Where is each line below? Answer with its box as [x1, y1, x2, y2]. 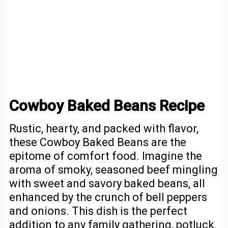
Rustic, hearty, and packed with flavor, [9, 122, 198, 135]
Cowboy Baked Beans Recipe [9, 97, 205, 115]
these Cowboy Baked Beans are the [9, 136, 186, 149]
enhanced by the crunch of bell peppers [9, 191, 207, 204]
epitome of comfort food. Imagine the [9, 150, 202, 162]
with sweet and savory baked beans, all [9, 177, 205, 190]
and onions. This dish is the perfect [9, 205, 187, 217]
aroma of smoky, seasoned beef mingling [9, 163, 218, 176]
